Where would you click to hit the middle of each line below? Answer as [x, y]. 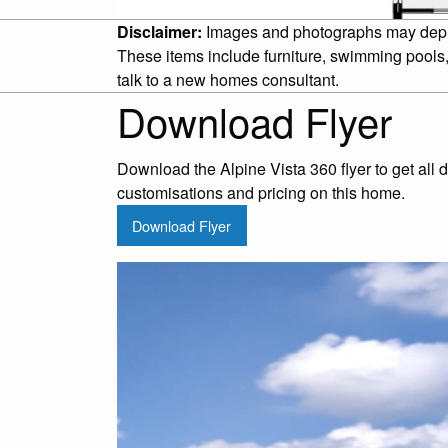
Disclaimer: [159, 32]
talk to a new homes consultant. [228, 80]
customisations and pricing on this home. [261, 193]
